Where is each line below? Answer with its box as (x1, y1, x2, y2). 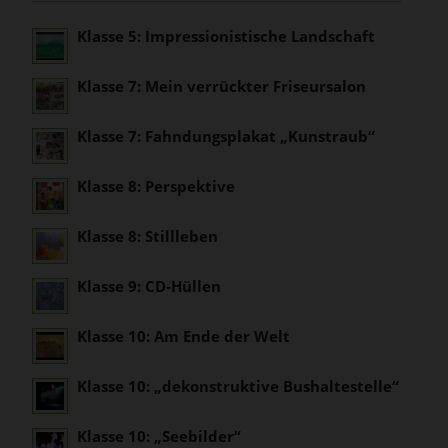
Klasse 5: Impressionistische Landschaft (77, 25, 376, 46)
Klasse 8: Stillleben (77, 225, 219, 246)
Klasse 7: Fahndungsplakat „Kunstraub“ (77, 125, 376, 146)
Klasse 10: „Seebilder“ (77, 425, 242, 446)
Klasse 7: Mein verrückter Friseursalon (77, 75, 367, 96)
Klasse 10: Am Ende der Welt (77, 325, 291, 346)
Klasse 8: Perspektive (77, 175, 236, 196)
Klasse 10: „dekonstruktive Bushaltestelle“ (77, 375, 400, 396)
